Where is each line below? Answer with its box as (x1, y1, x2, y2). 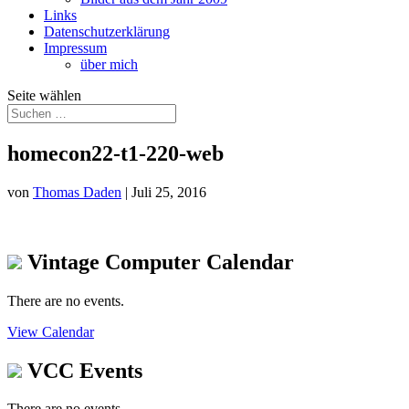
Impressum (44, 40, 107, 56)
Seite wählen (7, 88, 81, 103)
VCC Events (22, 358, 142, 383)
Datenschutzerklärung (44, 24, 170, 39)
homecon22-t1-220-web (7, 141, 224, 165)
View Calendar (7, 323, 94, 340)
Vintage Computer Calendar (22, 249, 294, 274)
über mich (80, 57, 138, 72)
